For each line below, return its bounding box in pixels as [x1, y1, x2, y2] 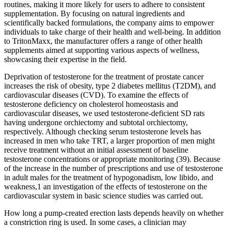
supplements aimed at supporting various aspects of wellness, [4, 45, 199, 54]
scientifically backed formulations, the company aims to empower [4, 18, 214, 27]
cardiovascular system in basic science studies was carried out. [4, 191, 203, 200]
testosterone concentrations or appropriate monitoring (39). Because [4, 154, 220, 163]
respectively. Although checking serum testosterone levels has [4, 127, 201, 136]
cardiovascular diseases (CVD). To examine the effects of [4, 90, 188, 99]
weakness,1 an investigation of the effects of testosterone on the [4, 182, 207, 191]
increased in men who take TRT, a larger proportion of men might [4, 136, 215, 145]
